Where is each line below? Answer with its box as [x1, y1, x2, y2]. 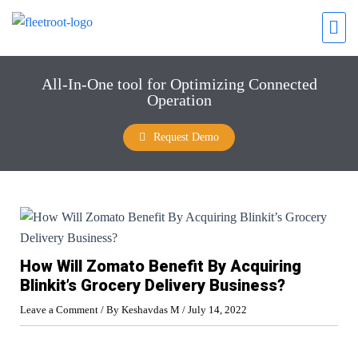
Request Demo [153, 131, 219, 143]
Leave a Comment [20, 304, 98, 316]
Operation [146, 91, 212, 109]
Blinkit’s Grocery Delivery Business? [20, 276, 285, 295]
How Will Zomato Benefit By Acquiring [20, 257, 301, 276]
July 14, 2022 [188, 304, 247, 316]
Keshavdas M [121, 304, 182, 316]
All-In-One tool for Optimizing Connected [41, 75, 317, 93]
